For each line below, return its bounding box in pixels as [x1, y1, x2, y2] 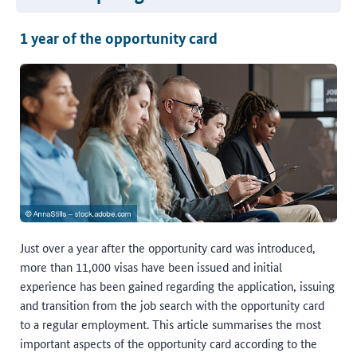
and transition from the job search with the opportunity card [20, 296, 324, 313]
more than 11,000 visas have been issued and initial [20, 258, 282, 275]
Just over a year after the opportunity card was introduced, [20, 239, 316, 256]
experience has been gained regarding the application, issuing [20, 277, 335, 294]
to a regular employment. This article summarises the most [20, 316, 321, 332]
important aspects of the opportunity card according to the [20, 335, 317, 351]
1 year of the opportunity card [20, 28, 218, 48]
